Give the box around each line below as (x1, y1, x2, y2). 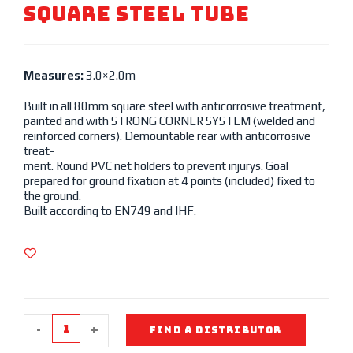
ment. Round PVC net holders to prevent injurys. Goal (24, 159, 288, 173)
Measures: (24, 69, 84, 82)
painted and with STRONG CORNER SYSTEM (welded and (24, 114, 315, 128)
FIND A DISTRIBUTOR (150, 324, 282, 336)
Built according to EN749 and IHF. (24, 204, 196, 217)
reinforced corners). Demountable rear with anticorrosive (24, 129, 310, 143)
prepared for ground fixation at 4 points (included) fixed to (24, 174, 315, 188)
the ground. (24, 189, 81, 203)
